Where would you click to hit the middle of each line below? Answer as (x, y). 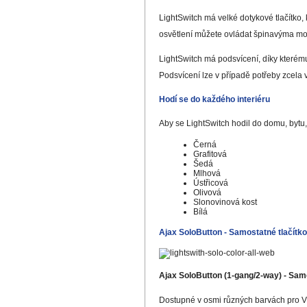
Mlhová (207, 173)
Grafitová (210, 154)
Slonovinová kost (225, 202)
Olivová (207, 192)
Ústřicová (210, 183)
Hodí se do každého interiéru (214, 99)
